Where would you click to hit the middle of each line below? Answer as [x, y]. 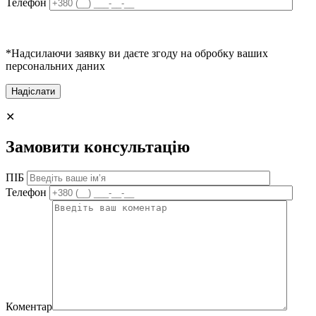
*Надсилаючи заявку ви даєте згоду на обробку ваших [137, 54]
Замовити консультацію [98, 147]
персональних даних [55, 66]
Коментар [29, 307]
